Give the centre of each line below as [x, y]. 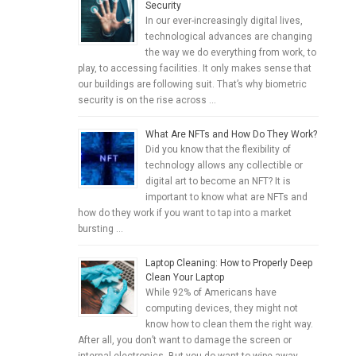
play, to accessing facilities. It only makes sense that [195, 69]
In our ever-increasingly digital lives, [224, 21]
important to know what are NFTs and [227, 197]
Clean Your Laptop [185, 278]
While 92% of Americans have [211, 293]
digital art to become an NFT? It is [219, 182]
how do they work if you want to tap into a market [185, 213]
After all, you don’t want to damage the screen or [185, 341]
